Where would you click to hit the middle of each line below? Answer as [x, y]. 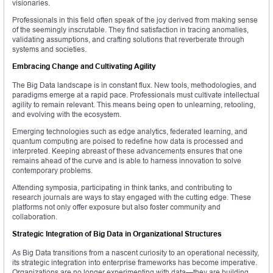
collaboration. [35, 217]
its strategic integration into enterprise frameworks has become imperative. [135, 263]
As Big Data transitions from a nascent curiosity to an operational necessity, [136, 253]
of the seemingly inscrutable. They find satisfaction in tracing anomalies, [130, 30]
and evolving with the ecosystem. [67, 115]
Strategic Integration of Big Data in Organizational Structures [117, 234]
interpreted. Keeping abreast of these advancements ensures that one [127, 151]
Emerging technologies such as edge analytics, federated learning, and [130, 132]
